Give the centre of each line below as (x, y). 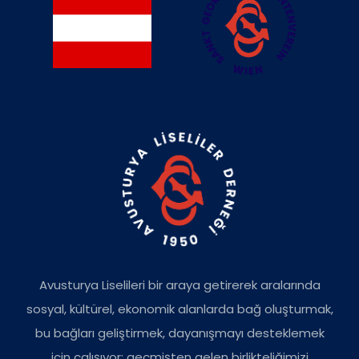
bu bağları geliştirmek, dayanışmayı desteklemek (179, 333)
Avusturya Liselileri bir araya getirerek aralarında (179, 285)
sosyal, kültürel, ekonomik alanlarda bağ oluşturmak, (179, 309)
